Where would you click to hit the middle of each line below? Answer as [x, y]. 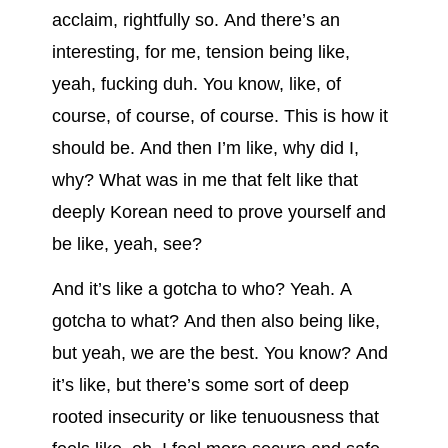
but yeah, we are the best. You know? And [219, 352]
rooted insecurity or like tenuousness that [215, 416]
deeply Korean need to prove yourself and [218, 212]
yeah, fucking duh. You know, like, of [196, 84]
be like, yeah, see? [126, 244]
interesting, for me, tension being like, [200, 52]
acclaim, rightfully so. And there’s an [195, 20]
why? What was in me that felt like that [208, 180]
